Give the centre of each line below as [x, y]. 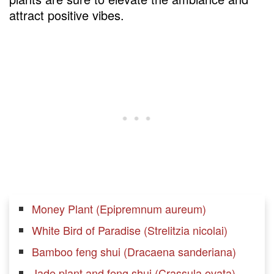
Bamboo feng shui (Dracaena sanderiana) [134, 252]
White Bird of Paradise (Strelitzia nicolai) [130, 230]
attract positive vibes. [67, 15]
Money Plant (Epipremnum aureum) [119, 209]
